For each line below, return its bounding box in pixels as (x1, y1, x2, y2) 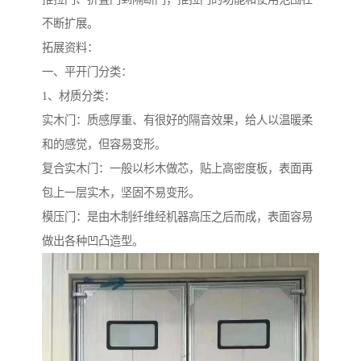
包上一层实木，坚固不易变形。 (42, 186, 200, 200)
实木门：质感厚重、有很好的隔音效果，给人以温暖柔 (42, 114, 313, 127)
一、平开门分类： (42, 65, 132, 79)
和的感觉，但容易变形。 (42, 138, 166, 151)
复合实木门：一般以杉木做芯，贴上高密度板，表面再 (42, 162, 313, 176)
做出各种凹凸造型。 (42, 234, 143, 248)
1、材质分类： (42, 89, 115, 103)
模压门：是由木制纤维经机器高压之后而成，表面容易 (42, 210, 313, 224)
